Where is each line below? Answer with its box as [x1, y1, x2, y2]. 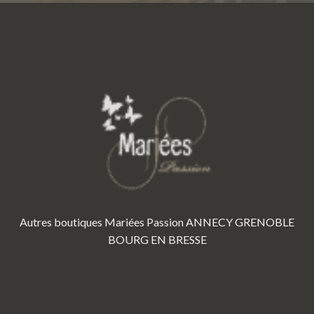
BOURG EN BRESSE [107, 233, 207, 246]
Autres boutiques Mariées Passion [20, 215, 184, 228]
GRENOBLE [235, 215, 294, 228]
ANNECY [186, 215, 233, 228]
